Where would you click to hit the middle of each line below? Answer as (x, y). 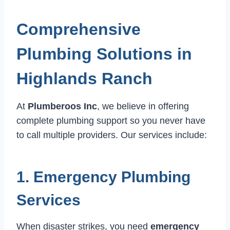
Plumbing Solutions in (104, 54)
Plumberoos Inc (62, 107)
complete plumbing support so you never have (111, 121)
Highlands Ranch (84, 79)
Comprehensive (79, 30)
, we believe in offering (143, 107)
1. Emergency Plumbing (103, 177)
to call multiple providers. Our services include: (112, 135)
